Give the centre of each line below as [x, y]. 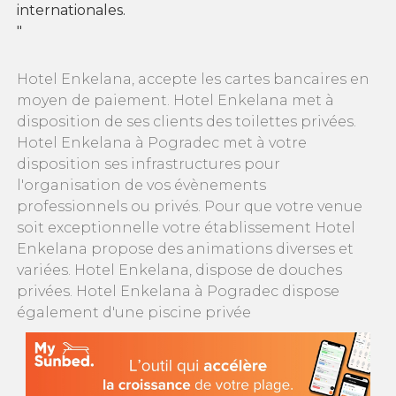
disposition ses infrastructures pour [148, 164]
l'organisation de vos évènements [141, 186]
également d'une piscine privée [134, 313]
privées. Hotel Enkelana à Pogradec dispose [178, 292]
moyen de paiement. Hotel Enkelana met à [175, 101]
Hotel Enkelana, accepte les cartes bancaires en [193, 80]
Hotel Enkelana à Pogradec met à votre [162, 143]
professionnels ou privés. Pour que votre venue [190, 207]
